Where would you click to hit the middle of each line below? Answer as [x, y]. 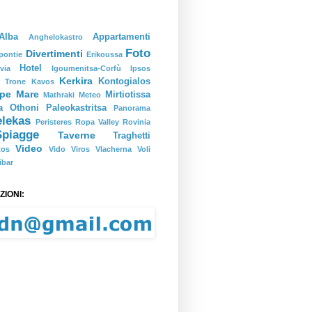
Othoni [24, 108]
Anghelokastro [56, 37]
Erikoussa [104, 54]
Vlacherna [114, 149]
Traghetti [132, 136]
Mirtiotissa [128, 95]
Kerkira [76, 81]
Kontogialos [125, 81]
